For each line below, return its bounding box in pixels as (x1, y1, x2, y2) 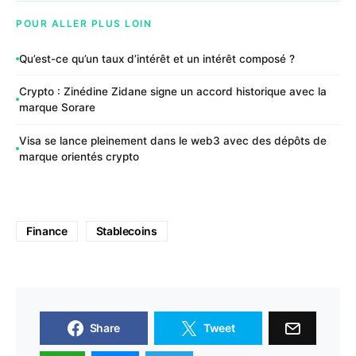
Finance (26, 223, 68, 238)
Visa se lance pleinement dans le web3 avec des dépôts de (19, 134, 327, 148)
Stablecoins (95, 223, 157, 238)
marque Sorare (19, 101, 95, 114)
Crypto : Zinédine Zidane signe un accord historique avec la (19, 85, 327, 99)
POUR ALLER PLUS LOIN (16, 17, 152, 30)
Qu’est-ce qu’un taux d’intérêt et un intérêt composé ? (19, 52, 295, 65)
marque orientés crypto (19, 150, 139, 164)
